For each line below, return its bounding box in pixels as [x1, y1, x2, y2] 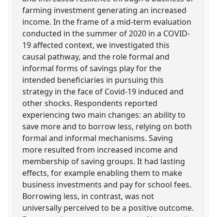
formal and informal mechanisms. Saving [22, 132, 173, 143]
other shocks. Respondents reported [22, 97, 158, 108]
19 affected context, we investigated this [22, 39, 170, 50]
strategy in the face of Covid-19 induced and [22, 86, 184, 97]
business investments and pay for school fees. [22, 179, 192, 190]
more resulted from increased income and [22, 144, 178, 155]
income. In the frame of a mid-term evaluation [22, 16, 192, 27]
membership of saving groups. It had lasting [22, 155, 186, 167]
